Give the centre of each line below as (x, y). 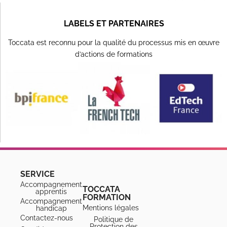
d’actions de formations (114, 54)
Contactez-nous (47, 217)
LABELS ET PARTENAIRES (114, 23)
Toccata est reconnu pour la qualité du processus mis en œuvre (114, 43)
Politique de (113, 219)
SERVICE (37, 174)
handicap (51, 208)
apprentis (51, 191)
